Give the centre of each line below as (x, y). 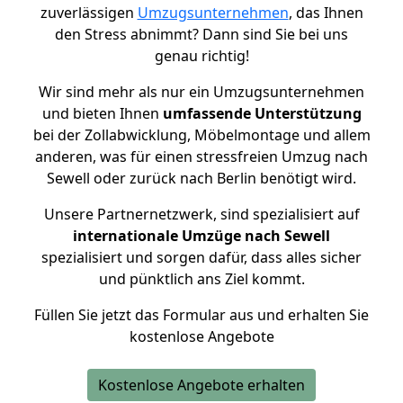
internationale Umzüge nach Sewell (201, 236)
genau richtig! (201, 56)
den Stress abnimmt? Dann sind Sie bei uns (201, 34)
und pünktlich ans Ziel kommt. (201, 279)
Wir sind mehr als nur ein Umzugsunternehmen (201, 92)
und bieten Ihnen (102, 113)
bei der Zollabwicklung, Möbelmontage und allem (201, 135)
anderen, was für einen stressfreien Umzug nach (201, 157)
